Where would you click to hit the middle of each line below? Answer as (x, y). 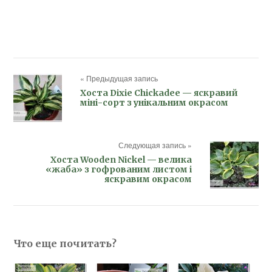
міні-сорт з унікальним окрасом (155, 102)
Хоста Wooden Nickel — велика (121, 159)
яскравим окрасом (148, 179)
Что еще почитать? (65, 243)
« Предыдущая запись (119, 78)
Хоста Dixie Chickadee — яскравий (159, 93)
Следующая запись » (155, 144)
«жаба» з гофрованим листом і (118, 169)
